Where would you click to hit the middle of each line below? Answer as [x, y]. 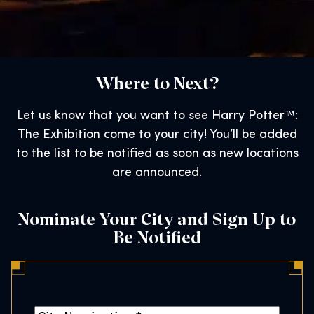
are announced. [157, 173]
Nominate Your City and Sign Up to [157, 218]
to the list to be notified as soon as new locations [157, 154]
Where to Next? [157, 82]
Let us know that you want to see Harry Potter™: [157, 116]
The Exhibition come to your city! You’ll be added [157, 135]
